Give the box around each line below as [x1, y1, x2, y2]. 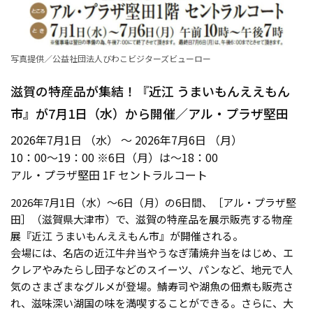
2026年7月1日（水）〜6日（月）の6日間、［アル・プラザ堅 [10, 194, 296, 210]
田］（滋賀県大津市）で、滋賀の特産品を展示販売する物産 [10, 211, 293, 226]
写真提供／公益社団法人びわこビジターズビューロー [10, 52, 211, 64]
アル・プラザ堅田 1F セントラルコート [10, 166, 208, 183]
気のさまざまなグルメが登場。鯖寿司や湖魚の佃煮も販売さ [10, 278, 293, 293]
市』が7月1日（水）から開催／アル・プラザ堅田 [10, 103, 289, 122]
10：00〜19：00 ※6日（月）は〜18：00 [10, 148, 218, 166]
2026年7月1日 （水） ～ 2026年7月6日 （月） [10, 131, 242, 148]
